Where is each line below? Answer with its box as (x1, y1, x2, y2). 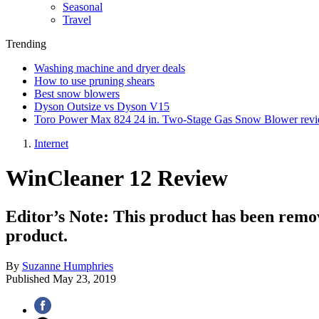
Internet (34, 137, 68, 150)
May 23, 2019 (53, 272, 116, 285)
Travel (63, 14, 91, 26)
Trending (6, 38, 46, 50)
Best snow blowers (34, 88, 120, 100)
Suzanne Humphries (22, 259, 113, 272)
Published (6, 272, 53, 285)
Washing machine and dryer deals (34, 62, 185, 74)
